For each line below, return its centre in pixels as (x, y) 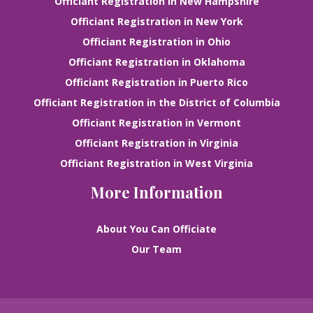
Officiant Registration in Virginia (156, 143)
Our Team (156, 249)
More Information (156, 192)
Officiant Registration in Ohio (156, 42)
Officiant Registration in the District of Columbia (156, 103)
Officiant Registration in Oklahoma (156, 62)
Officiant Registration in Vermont (156, 123)
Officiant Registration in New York (156, 22)
